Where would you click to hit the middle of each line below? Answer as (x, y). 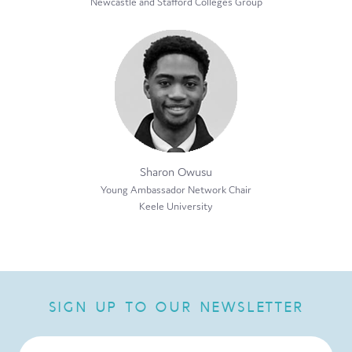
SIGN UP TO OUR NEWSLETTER (176, 306)
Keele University (176, 206)
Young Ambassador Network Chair (176, 189)
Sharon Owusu (176, 171)
